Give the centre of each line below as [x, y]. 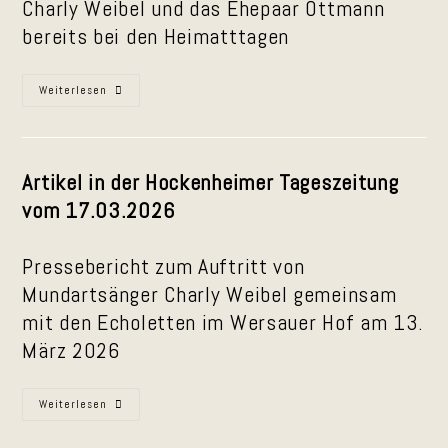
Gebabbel [137, 91]
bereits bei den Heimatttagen [156, 36]
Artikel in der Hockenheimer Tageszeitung [210, 182]
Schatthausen [151, 147]
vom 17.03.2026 [98, 210]
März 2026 [71, 350]
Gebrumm [137, 119]
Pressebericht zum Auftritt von [163, 266]
